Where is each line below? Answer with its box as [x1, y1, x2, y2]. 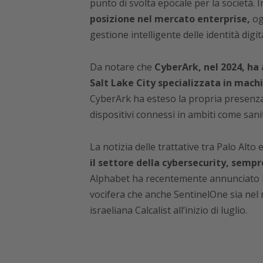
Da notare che [89, 60, 152, 74]
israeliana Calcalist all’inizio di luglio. [89, 204, 247, 217]
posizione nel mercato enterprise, [89, 12, 250, 26]
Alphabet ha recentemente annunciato [89, 172, 259, 186]
